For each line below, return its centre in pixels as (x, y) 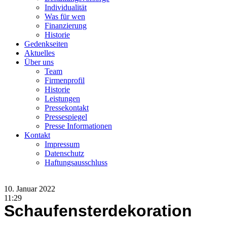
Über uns (39, 62)
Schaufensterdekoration (98, 211)
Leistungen (62, 99)
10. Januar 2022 (30, 189)
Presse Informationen (78, 126)
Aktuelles (40, 53)
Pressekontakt (67, 108)
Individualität (66, 7)
